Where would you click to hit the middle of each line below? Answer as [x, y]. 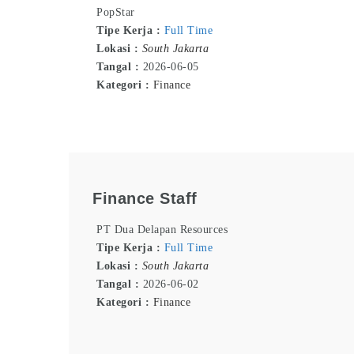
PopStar [116, 13]
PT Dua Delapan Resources [162, 230]
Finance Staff [145, 198]
